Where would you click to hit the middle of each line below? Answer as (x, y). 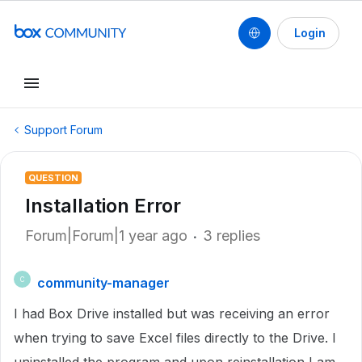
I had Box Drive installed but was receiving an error (172, 314)
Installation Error (103, 206)
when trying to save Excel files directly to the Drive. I (175, 338)
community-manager (103, 283)
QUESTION (53, 178)
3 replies (232, 236)
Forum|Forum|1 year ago (106, 236)
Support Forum (63, 130)
